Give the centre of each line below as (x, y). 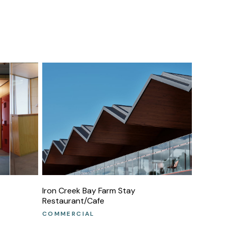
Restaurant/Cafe (73, 201)
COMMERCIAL (68, 214)
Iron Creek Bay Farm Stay (89, 191)
